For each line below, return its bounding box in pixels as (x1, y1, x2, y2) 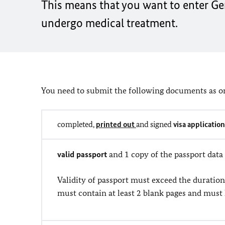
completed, (57, 120, 96, 129)
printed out (96, 120, 136, 129)
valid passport (57, 149, 109, 159)
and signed (136, 120, 173, 129)
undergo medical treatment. (41, 16, 178, 30)
